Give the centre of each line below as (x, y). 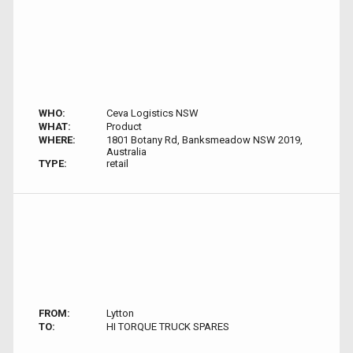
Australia (126, 152)
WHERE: (57, 140)
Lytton (120, 313)
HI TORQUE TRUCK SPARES (167, 327)
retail (117, 163)
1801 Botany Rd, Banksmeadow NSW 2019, (204, 140)
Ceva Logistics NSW (152, 113)
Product (124, 126)
